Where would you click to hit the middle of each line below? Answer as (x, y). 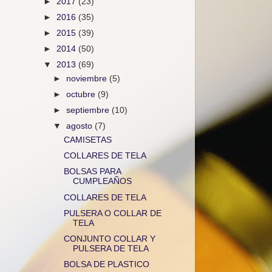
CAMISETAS (87, 140)
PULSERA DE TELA (110, 248)
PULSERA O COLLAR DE (112, 213)
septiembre (89, 110)
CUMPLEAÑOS (102, 182)
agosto (81, 126)
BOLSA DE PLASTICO (106, 264)
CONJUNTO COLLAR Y (109, 239)
